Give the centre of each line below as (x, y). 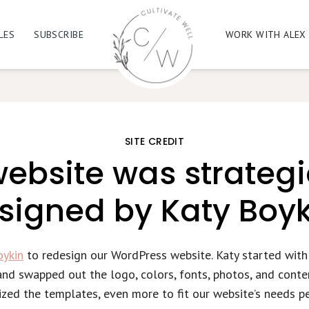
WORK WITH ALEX (266, 34)
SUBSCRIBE (59, 34)
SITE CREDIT (154, 141)
